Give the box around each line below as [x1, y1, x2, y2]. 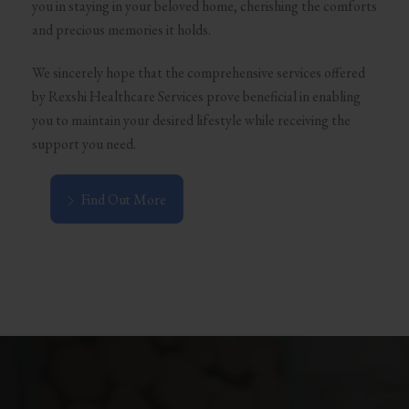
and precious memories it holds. [31, 19, 211, 39]
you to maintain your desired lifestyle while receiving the [31, 110, 351, 130]
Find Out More [80, 190, 166, 210]
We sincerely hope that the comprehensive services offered [31, 62, 365, 82]
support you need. [31, 133, 136, 153]
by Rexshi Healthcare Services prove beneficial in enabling [31, 86, 361, 106]
